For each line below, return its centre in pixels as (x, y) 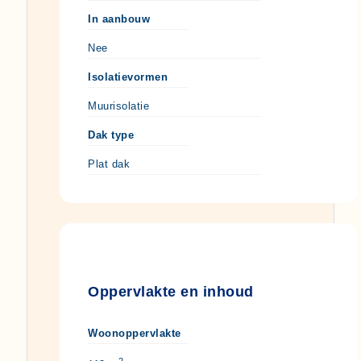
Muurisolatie (118, 106)
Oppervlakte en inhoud (171, 292)
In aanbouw (119, 19)
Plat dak (109, 164)
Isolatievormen (128, 77)
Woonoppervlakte (135, 334)
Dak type (111, 135)
